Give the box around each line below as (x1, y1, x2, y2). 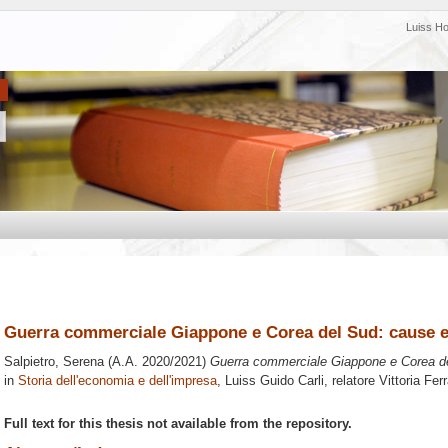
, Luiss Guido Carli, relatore (217, 373, 379, 389)
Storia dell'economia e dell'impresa (18, 373, 217, 389)
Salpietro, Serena (4, 354, 104, 370)
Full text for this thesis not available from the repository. (4, 415, 352, 431)
